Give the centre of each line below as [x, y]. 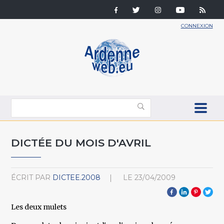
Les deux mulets [39, 207]
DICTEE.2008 [77, 177]
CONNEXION [197, 26]
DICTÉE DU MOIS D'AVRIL [81, 142]
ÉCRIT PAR [31, 177]
